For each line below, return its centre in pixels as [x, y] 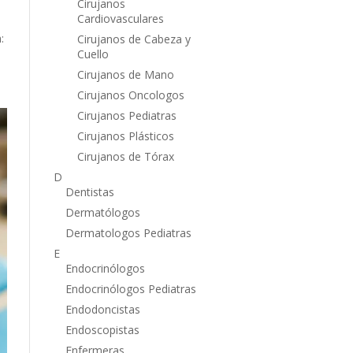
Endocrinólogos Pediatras [130, 288]
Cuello [93, 54]
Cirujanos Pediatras [126, 115]
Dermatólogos [102, 212]
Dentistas [89, 191]
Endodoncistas [102, 309]
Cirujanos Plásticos [125, 136]
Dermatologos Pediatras [128, 232]
